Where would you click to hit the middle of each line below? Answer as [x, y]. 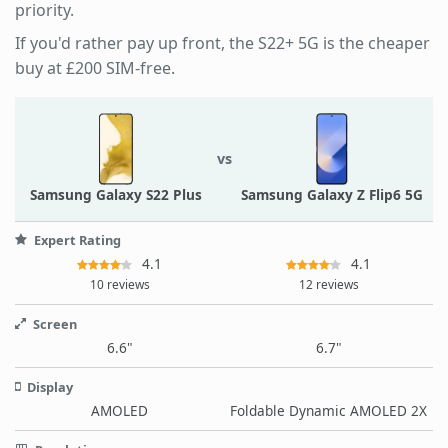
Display [48, 386]
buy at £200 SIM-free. [95, 67]
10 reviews [119, 284]
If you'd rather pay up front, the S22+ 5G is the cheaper [222, 42]
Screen [53, 323]
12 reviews [328, 284]
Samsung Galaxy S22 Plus [115, 194]
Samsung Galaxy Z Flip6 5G [332, 194]
